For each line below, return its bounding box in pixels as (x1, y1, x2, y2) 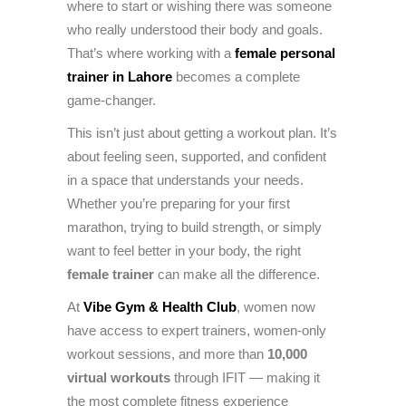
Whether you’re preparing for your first (67, 196, 290, 212)
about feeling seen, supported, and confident (67, 149, 326, 165)
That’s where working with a (67, 45, 235, 62)
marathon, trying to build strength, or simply (67, 219, 322, 236)
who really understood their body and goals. (67, 22, 323, 38)
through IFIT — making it (170, 370, 320, 386)
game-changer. (67, 92, 156, 109)
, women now (237, 299, 315, 315)
